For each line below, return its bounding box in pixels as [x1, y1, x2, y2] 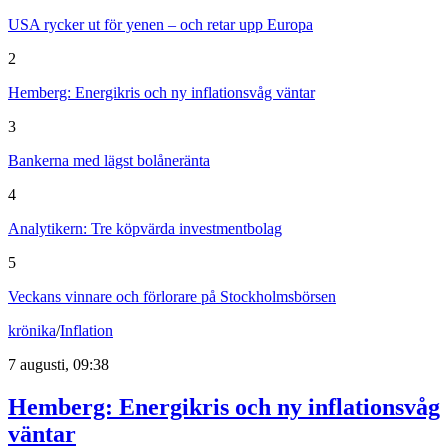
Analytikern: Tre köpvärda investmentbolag [8, 220, 282, 238]
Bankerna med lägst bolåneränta [8, 152, 210, 170]
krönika [8, 322, 56, 340]
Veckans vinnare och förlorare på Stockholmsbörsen [8, 288, 336, 306]
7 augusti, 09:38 [8, 356, 109, 374]
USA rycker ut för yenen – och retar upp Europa [8, 16, 313, 34]
